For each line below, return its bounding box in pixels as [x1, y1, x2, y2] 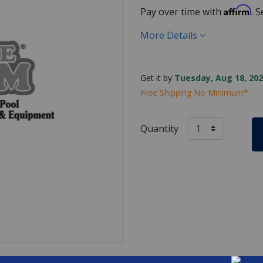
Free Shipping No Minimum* [140, 86, 248, 98]
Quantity [140, 122, 178, 135]
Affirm [224, 4, 251, 16]
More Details [140, 28, 200, 42]
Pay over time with [140, 5, 224, 18]
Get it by [140, 72, 174, 83]
